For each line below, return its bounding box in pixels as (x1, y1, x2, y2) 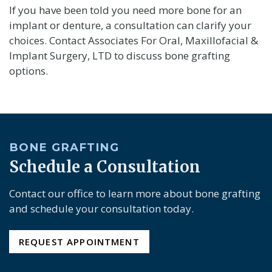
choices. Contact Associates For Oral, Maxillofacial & (8, 33, 258, 47)
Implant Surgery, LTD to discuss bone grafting (8, 48, 230, 63)
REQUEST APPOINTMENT (18, 236, 140, 248)
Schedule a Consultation (8, 157, 200, 177)
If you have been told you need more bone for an (8, 2, 242, 17)
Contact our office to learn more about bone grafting (8, 186, 260, 200)
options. (8, 63, 48, 78)
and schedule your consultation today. (8, 201, 194, 216)
